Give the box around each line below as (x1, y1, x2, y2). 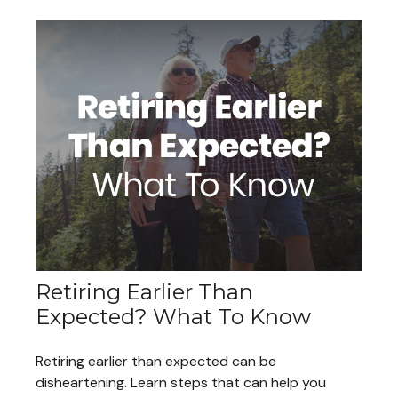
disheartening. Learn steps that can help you (36, 372, 326, 392)
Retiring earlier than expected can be (36, 351, 276, 370)
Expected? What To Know (36, 303, 311, 330)
